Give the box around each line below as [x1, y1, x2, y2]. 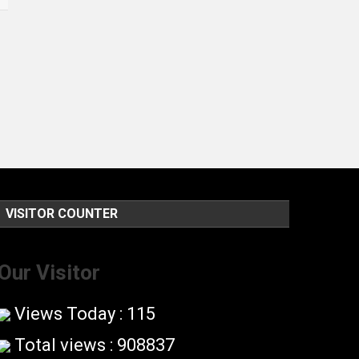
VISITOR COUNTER [5, 205, 118, 221]
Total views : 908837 [10, 334, 175, 355]
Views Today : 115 [10, 303, 155, 324]
